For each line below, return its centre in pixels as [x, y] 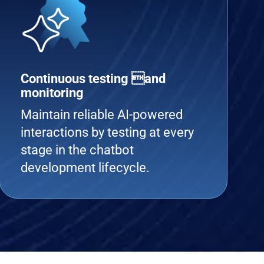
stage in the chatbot [77, 150]
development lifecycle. [85, 168]
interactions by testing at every [108, 132]
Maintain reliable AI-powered [102, 115]
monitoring [52, 93]
